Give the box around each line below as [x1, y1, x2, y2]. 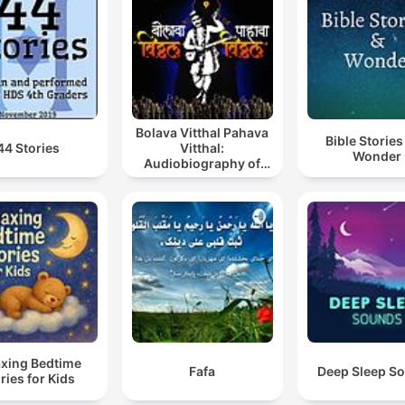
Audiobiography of [144, 155, 261, 172]
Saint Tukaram [157, 171, 247, 187]
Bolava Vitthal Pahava [136, 125, 269, 141]
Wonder [353, 147, 402, 164]
